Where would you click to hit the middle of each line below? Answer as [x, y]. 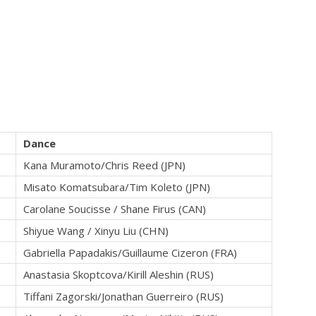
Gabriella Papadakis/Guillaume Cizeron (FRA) [130, 253]
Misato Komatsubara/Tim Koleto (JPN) [117, 187]
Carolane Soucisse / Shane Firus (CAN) [115, 209]
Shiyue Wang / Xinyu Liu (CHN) [96, 231]
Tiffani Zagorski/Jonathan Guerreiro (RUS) [123, 297]
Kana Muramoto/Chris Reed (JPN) [104, 165]
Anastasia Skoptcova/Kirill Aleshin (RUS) [119, 275]
